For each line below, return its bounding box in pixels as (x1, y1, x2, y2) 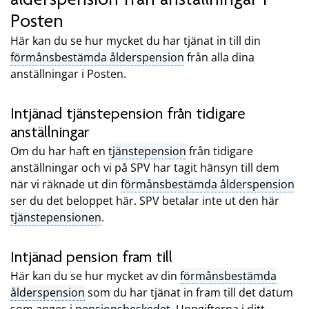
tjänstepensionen (10, 209, 101, 225)
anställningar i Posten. (10, 66, 126, 82)
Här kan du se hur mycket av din (10, 268, 180, 283)
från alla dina (184, 50, 255, 66)
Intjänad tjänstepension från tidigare (10, 104, 246, 123)
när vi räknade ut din (10, 176, 121, 192)
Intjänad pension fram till (10, 247, 172, 266)
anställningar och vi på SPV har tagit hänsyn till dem (10, 159, 279, 175)
